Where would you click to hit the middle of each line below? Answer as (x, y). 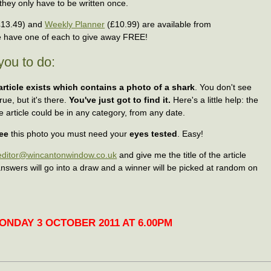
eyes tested (154, 134)
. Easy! (191, 134)
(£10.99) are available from (158, 24)
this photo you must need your (70, 134)
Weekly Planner (75, 24)
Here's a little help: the (215, 100)
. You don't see (224, 87)
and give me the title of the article (182, 155)
